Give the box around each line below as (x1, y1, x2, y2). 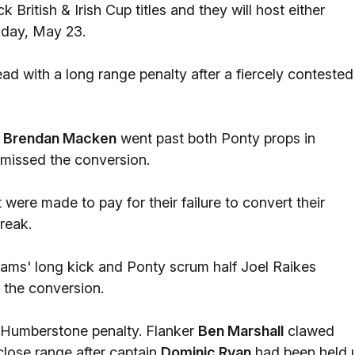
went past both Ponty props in (116, 130, 315, 147)
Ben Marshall (198, 323, 284, 339)
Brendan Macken (3, 130, 116, 147)
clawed (284, 323, 334, 339)
